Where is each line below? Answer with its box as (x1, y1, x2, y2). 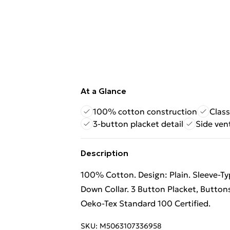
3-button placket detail (93, 119, 183, 129)
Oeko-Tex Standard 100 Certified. (81, 198, 210, 208)
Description (81, 148, 128, 158)
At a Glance (81, 86, 126, 96)
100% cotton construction (93, 106, 197, 117)
